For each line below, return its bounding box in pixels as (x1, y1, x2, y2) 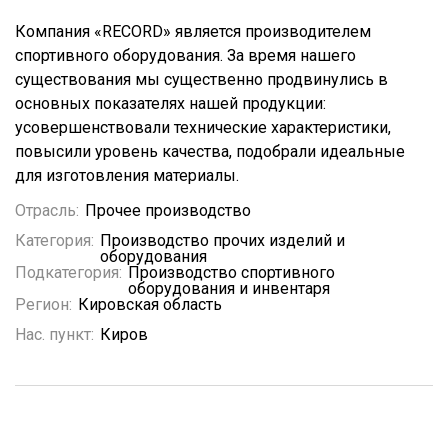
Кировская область (78, 295, 222, 314)
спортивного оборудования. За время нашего (15, 46, 356, 65)
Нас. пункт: (15, 325, 94, 344)
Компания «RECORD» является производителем (15, 22, 371, 41)
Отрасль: (15, 201, 79, 220)
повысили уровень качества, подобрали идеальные (15, 142, 405, 161)
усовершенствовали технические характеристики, (15, 118, 391, 137)
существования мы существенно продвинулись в (15, 70, 388, 89)
